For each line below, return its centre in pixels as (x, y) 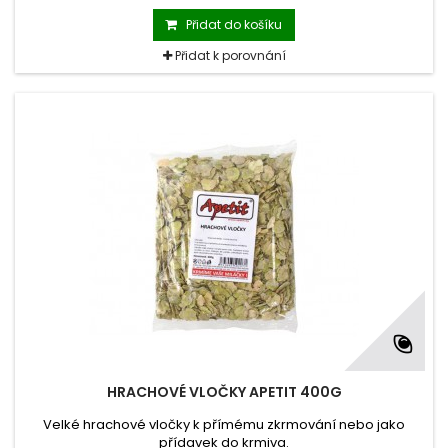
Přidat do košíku (234, 25)
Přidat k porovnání (230, 56)
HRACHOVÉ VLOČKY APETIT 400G (224, 392)
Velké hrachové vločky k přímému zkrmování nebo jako (224, 425)
